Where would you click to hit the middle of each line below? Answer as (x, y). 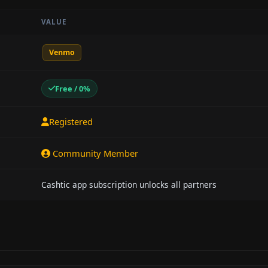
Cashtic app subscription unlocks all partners (129, 184)
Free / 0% (73, 88)
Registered (71, 122)
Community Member (94, 153)
